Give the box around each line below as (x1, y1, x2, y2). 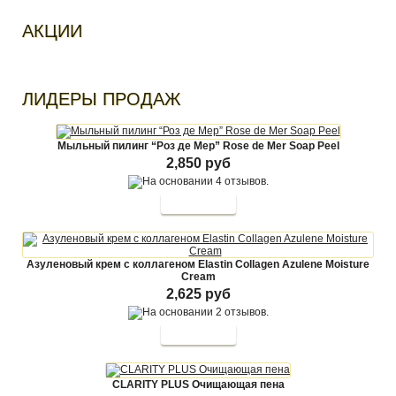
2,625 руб (165, 286, 231, 301)
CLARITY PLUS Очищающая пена (111, 378, 285, 391)
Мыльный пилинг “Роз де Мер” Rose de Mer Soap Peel (57, 140, 339, 152)
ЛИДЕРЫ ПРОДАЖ (22, 89, 180, 109)
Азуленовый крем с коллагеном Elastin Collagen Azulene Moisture (27, 258, 369, 270)
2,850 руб (165, 156, 231, 171)
